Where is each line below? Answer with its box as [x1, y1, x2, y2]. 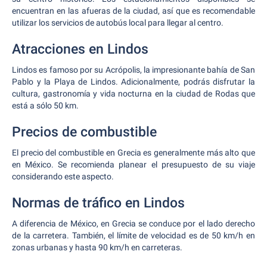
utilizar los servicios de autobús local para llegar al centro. [12, 18, 223, 27]
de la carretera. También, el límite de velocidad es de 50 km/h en [12, 231, 255, 240]
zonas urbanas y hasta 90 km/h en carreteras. [12, 243, 182, 252]
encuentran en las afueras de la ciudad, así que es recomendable [12, 6, 255, 15]
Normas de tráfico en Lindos [12, 195, 185, 211]
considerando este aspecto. [12, 172, 114, 181]
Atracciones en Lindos [12, 41, 148, 57]
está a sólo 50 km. [12, 101, 79, 110]
